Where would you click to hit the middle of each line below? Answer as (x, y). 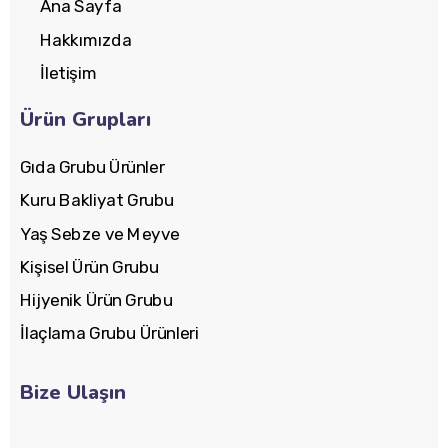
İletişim (68, 73)
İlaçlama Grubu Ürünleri (109, 334)
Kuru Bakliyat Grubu (97, 201)
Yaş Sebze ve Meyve (100, 234)
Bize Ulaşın (73, 392)
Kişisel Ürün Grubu (89, 267)
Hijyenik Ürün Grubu (96, 300)
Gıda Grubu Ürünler (92, 167)
